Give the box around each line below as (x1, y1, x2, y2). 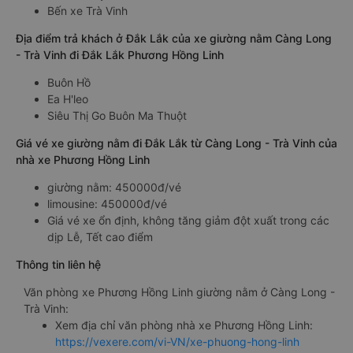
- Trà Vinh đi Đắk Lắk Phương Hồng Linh (16, 48, 224, 61)
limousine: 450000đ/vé (47, 197, 167, 210)
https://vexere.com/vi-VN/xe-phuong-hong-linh (55, 335, 299, 348)
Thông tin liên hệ (16, 258, 101, 271)
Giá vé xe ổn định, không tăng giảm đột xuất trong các (47, 214, 329, 227)
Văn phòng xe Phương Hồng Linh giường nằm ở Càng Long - (24, 285, 335, 299)
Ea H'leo (47, 92, 88, 106)
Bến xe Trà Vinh (47, 4, 128, 17)
